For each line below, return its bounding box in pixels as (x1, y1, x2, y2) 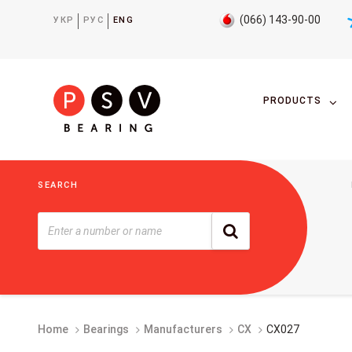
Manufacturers (144, 322, 222, 335)
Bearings (83, 322, 129, 335)
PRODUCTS (263, 95, 322, 107)
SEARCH (38, 179, 79, 190)
